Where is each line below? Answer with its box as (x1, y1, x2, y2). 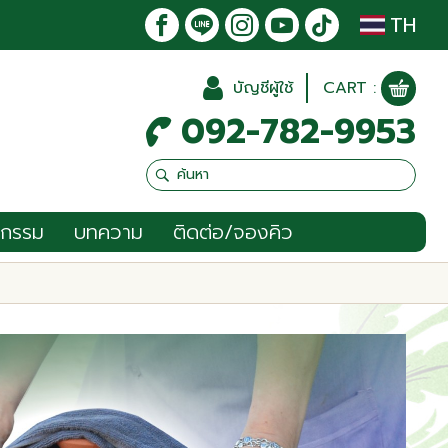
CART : (323, 76, 376, 101)
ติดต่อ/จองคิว (173, 217, 293, 248)
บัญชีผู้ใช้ (233, 76, 293, 101)
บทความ (74, 217, 143, 248)
